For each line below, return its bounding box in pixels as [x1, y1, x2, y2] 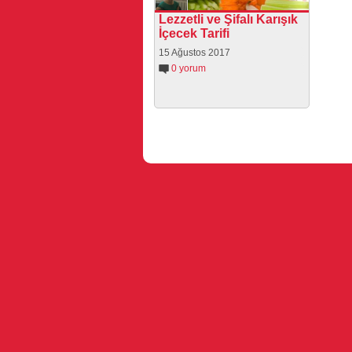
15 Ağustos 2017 [159, 46, 230, 58]
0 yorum [171, 62, 206, 74]
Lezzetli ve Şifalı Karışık [159, 12, 298, 26]
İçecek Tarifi [159, 26, 229, 40]
